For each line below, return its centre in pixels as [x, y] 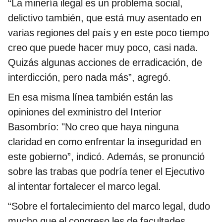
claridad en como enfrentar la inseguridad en [105, 141]
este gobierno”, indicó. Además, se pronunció [106, 156]
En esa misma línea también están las [90, 97]
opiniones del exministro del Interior [85, 112]
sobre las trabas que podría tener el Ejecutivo [106, 171]
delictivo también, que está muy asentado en [105, 18]
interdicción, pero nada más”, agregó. [89, 77]
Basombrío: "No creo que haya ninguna [93, 127]
